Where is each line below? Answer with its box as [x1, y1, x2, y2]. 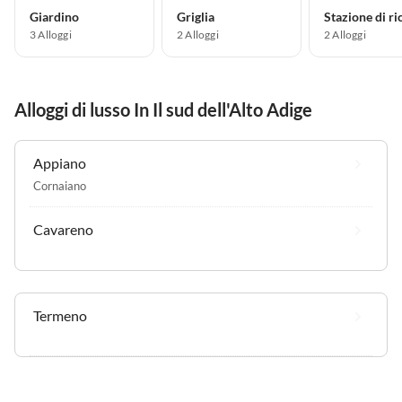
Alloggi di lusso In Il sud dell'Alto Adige [14, 99, 312, 121]
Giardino [30, 9, 79, 25]
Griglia [177, 9, 214, 25]
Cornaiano [33, 179, 86, 194]
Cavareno [33, 221, 93, 239]
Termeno [33, 307, 87, 325]
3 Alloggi [30, 28, 72, 42]
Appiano [33, 154, 86, 172]
